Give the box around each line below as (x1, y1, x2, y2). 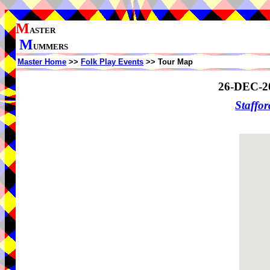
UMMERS (33, 42, 68, 51)
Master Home (17, 57, 66, 66)
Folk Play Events (81, 57, 143, 66)
